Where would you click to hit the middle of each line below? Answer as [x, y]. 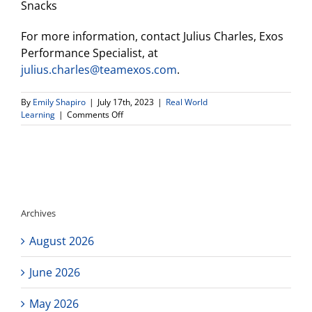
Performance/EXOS [160, 164]
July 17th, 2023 [126, 102]
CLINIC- [137, 189]
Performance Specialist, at [89, 53]
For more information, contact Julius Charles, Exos [152, 36]
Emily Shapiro [59, 102]
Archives [38, 213]
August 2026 [62, 241]
